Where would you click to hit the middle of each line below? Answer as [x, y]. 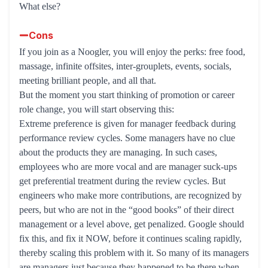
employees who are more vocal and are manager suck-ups [128, 167]
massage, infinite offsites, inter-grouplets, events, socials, [125, 66]
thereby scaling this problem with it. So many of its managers [134, 253]
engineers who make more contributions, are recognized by [130, 195]
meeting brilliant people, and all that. [88, 80]
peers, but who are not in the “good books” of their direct [127, 210]
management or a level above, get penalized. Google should [132, 224]
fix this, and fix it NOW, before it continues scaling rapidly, [130, 238]
